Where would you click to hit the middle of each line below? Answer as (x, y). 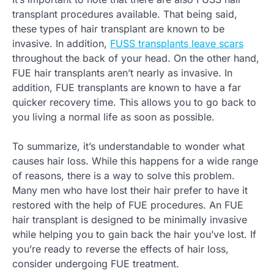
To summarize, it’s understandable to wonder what (128, 146)
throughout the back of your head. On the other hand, (136, 58)
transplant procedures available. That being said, (125, 14)
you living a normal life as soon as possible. (113, 117)
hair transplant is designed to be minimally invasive (130, 219)
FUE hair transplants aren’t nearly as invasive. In (122, 72)
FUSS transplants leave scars (177, 43)
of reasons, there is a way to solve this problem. (124, 175)
